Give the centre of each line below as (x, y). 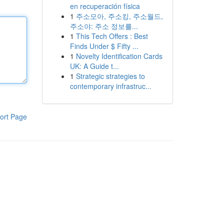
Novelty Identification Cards (119, 56)
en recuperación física (105, 6)
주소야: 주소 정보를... (104, 26)
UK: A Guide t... (94, 66)
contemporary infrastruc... (110, 86)
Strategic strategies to (110, 76)
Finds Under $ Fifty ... (104, 46)
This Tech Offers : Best (112, 36)
